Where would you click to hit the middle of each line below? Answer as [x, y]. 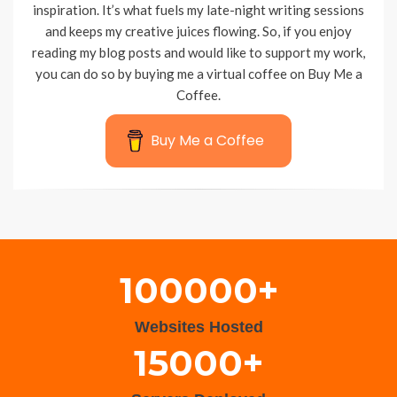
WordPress [265, 215]
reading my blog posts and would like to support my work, [198, 52]
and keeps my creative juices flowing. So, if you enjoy [198, 31]
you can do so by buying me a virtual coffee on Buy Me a [198, 73]
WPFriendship [139, 215]
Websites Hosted [198, 327]
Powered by [208, 215]
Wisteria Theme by [59, 215]
